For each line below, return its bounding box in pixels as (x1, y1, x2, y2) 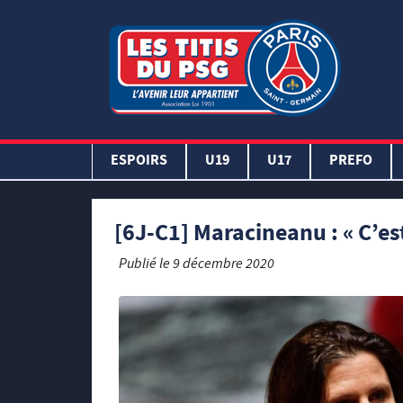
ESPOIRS (111, 150, 167, 173)
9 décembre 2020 (173, 254, 274, 276)
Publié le (119, 254, 173, 276)
